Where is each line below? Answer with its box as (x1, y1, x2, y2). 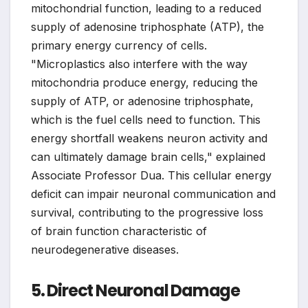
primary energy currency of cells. (31, 38, 207, 52)
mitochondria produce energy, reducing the (31, 75, 258, 89)
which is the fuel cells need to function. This (31, 112, 261, 126)
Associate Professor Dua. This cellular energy (31, 168, 272, 182)
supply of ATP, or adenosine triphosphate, (31, 93, 254, 108)
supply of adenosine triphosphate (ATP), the (31, 19, 264, 34)
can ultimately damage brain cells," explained (31, 149, 265, 164)
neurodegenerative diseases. (31, 242, 179, 256)
